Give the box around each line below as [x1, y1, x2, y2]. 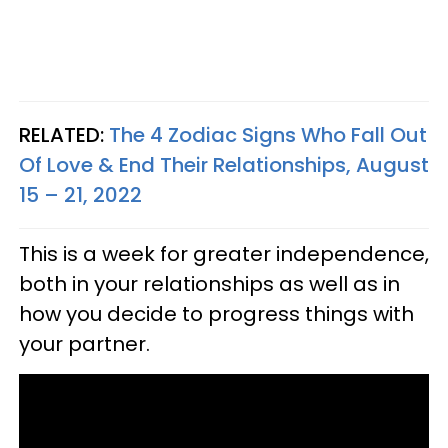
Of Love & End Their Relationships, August [19, 150, 429, 179]
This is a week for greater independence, [19, 239, 429, 268]
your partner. [19, 329, 150, 358]
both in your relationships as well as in [19, 269, 400, 298]
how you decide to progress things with [19, 299, 414, 328]
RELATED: [19, 120, 109, 149]
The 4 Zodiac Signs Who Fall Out [109, 120, 427, 149]
